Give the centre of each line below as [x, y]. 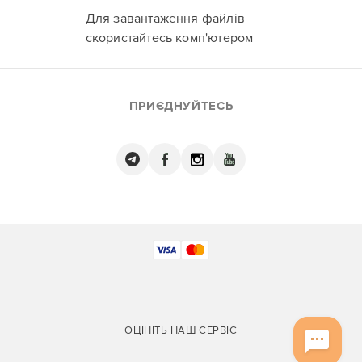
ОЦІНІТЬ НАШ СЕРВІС [181, 330]
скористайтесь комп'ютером [169, 38]
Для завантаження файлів [165, 19]
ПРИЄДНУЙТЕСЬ [181, 106]
